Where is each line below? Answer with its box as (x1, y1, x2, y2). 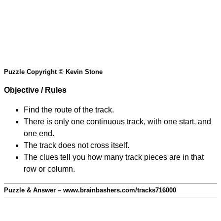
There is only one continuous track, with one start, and (24, 117, 211, 126)
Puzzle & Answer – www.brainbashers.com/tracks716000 (4, 186, 176, 194)
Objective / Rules (4, 86, 67, 95)
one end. (24, 129, 54, 138)
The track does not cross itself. (24, 141, 129, 150)
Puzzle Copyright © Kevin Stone (4, 68, 103, 76)
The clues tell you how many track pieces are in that (24, 153, 204, 162)
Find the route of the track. (24, 106, 114, 114)
